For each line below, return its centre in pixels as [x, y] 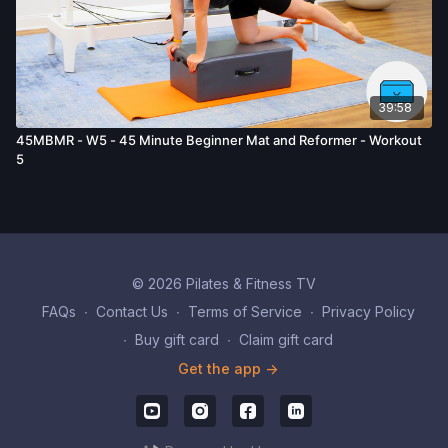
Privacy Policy [368, 311]
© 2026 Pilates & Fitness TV [224, 283]
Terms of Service [244, 311]
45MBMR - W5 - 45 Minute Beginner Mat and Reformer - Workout [219, 139]
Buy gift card [177, 339]
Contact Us [131, 311]
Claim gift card [286, 339]
